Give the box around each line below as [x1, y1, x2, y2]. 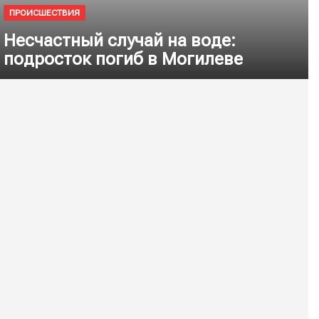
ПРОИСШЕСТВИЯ [9, 7, 80, 18]
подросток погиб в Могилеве [4, 48, 243, 69]
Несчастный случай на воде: [4, 30, 236, 51]
